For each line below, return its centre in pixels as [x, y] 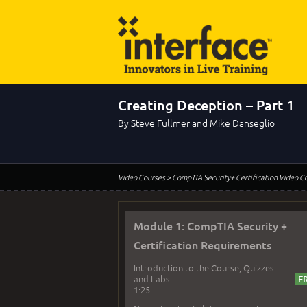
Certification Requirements [202, 245]
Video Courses [142, 177]
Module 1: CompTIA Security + [210, 225]
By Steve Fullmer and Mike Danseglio [196, 123]
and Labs [152, 279]
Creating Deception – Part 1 [206, 105]
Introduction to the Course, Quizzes [204, 268]
